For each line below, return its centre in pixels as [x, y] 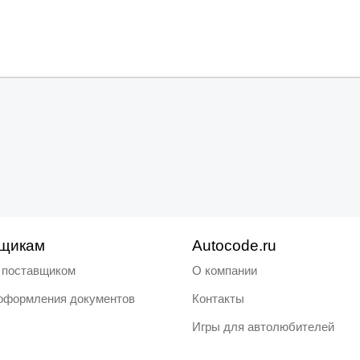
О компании [225, 270]
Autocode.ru [234, 245]
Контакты [218, 299]
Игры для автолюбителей [263, 327]
